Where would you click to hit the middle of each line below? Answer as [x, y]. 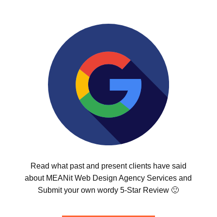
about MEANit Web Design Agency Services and [108, 178]
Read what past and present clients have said [108, 166]
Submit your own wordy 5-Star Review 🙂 [108, 190]
